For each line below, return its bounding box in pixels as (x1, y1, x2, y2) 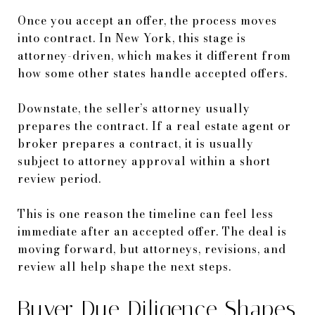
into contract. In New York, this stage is (18, 29, 246, 46)
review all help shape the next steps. (18, 257, 231, 275)
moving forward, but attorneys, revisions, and (18, 240, 286, 257)
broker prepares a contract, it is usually (18, 134, 254, 152)
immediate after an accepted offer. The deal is (18, 222, 287, 240)
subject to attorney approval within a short (18, 152, 271, 169)
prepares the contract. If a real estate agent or (18, 117, 291, 134)
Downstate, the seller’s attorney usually (18, 99, 250, 117)
